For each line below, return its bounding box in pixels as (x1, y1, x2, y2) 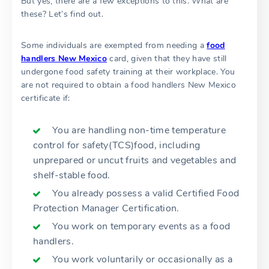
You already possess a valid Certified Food (52, 187, 240, 200)
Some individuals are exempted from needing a (21, 40, 207, 51)
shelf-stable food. (33, 169, 110, 182)
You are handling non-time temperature (52, 124, 226, 137)
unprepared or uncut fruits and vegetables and (33, 154, 237, 167)
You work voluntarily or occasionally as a (52, 253, 233, 266)
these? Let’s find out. (21, 8, 104, 20)
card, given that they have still (107, 53, 227, 64)
